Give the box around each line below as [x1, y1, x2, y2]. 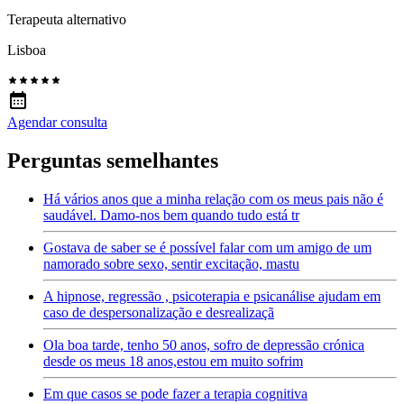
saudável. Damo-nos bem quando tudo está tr [43, 207, 299, 224]
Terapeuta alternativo [7, 12, 126, 28]
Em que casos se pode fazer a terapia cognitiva [43, 386, 308, 402]
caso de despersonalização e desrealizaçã [43, 305, 274, 321]
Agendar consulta [7, 115, 107, 131]
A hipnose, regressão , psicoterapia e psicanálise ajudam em [43, 289, 381, 305]
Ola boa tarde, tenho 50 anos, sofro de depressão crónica [43, 337, 364, 353]
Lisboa [7, 42, 46, 59]
